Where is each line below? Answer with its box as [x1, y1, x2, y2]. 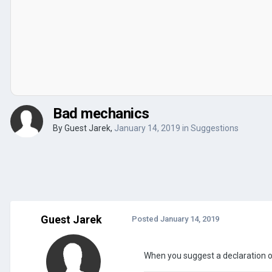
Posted [132, 214, 160, 223]
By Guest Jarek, [53, 123, 114, 133]
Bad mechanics [53, 104, 149, 122]
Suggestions [191, 123, 239, 133]
